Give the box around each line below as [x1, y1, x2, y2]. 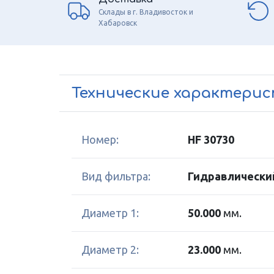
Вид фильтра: [81, 170, 150, 182]
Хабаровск [98, 18, 137, 27]
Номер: [81, 133, 119, 146]
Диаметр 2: [81, 243, 139, 256]
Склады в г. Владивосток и [98, 7, 193, 16]
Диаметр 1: [81, 207, 139, 219]
